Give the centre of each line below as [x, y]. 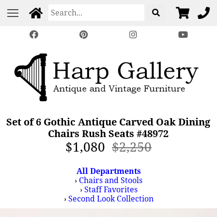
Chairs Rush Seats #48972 [108, 133]
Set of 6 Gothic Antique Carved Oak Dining [108, 122]
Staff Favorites [111, 189]
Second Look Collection [111, 199]
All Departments [108, 171]
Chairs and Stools [111, 180]
